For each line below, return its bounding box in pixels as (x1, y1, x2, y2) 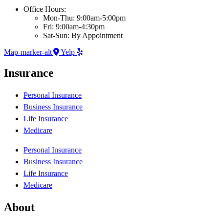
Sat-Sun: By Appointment (43, 31, 123, 40)
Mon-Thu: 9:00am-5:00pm (43, 14, 126, 22)
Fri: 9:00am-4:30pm (43, 22, 105, 31)
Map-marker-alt (4, 48, 52, 57)
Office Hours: (23, 5, 66, 14)
